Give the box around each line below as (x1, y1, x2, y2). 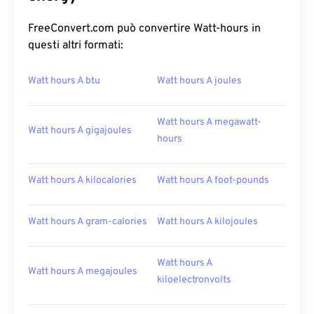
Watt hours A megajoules (28, 266, 137, 278)
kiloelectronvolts (157, 274, 231, 286)
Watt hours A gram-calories (28, 216, 147, 228)
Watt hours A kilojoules (157, 216, 258, 228)
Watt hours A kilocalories (28, 175, 137, 186)
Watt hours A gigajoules (28, 125, 132, 137)
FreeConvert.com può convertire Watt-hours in (28, 22, 261, 36)
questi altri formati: (28, 39, 123, 53)
